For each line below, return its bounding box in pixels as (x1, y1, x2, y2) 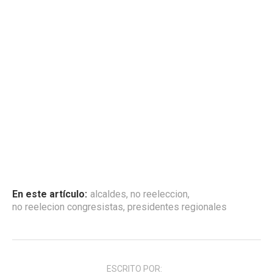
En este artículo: (12, 188, 87, 200)
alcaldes (90, 188, 126, 200)
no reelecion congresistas (12, 201, 123, 213)
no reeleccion (130, 188, 188, 200)
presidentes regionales (127, 201, 227, 213)
